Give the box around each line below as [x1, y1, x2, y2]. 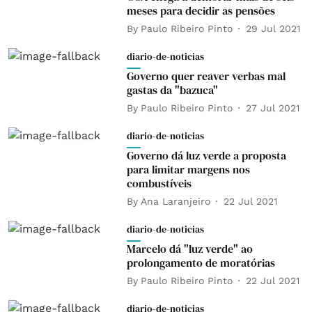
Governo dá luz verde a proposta [126, 148, 286, 163]
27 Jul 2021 [245, 102, 299, 114]
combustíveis [126, 175, 192, 191]
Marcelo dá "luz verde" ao [126, 241, 253, 256]
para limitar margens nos [126, 162, 250, 177]
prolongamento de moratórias [126, 255, 275, 270]
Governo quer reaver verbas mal [126, 68, 286, 84]
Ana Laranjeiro [140, 195, 210, 207]
